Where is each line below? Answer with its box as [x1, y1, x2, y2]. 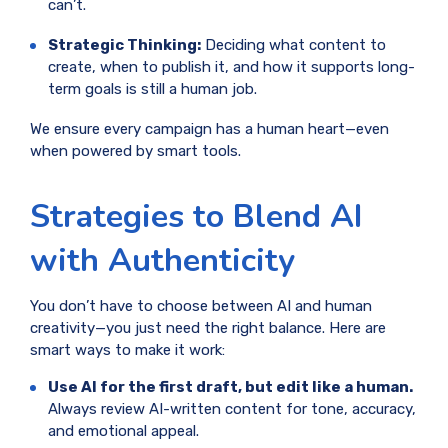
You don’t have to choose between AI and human [30, 296, 372, 315]
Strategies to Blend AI [30, 193, 363, 238]
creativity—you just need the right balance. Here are [30, 318, 386, 337]
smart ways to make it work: [30, 340, 225, 359]
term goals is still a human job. [48, 80, 257, 99]
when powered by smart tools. [30, 142, 241, 161]
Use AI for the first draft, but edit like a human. [48, 377, 413, 396]
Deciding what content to [201, 36, 386, 55]
